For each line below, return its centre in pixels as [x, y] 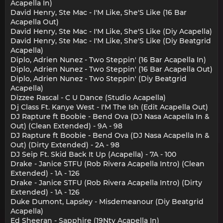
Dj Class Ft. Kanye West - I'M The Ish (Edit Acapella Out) [109, 107]
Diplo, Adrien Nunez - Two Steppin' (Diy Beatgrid [99, 78]
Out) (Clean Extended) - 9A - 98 [66, 126]
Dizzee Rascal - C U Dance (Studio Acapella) [88, 97]
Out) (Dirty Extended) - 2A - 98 [65, 145]
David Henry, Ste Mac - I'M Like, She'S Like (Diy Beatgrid [111, 41]
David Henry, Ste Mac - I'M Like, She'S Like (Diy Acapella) [111, 31]
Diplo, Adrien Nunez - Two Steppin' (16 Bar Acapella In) [108, 59]
